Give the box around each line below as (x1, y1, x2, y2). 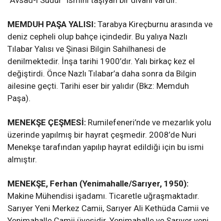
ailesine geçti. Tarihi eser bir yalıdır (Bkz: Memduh (7, 81, 189, 91)
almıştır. (7, 154, 37, 165)
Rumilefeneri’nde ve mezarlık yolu (86, 117, 211, 128)
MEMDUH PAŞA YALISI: (7, 19, 98, 30)
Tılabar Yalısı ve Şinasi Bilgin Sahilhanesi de (7, 44, 166, 54)
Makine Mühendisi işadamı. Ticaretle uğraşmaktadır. (7, 191, 199, 201)
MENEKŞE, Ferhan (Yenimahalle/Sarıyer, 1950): (7, 179, 188, 189)
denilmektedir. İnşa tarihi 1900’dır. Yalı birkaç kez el (7, 56, 195, 67)
